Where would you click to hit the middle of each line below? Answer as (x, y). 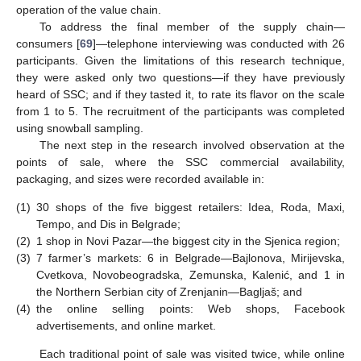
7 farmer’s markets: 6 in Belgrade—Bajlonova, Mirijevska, (191, 257)
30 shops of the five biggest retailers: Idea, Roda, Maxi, (191, 207)
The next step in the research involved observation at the (192, 145)
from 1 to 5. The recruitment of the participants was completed (180, 111)
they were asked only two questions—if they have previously (180, 77)
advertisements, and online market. (126, 325)
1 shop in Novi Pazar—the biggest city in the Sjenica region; (188, 241)
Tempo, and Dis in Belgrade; (108, 224)
